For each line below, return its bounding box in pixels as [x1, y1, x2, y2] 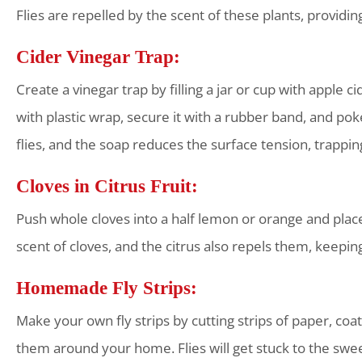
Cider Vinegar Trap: [16, 46, 180, 67]
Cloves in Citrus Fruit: [16, 175, 198, 196]
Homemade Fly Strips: [16, 277, 197, 298]
